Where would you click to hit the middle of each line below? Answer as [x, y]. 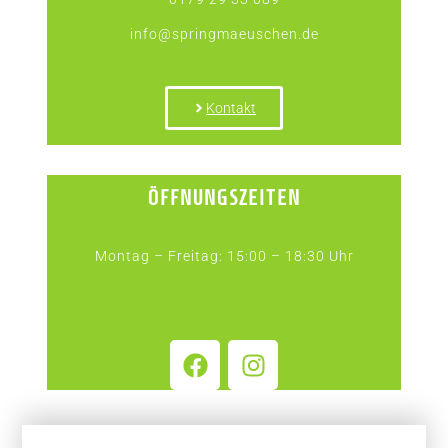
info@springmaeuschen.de [224, 34]
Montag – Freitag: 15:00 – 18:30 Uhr [224, 256]
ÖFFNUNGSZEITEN [224, 197]
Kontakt [231, 108]
